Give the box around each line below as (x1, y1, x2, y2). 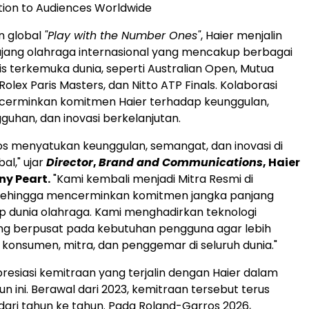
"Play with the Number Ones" (44, 27, 201, 43)
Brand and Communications (99, 154, 263, 170)
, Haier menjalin (201, 27, 282, 43)
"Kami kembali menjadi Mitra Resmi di (50, 170, 253, 187)
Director (46, 154, 93, 170)
